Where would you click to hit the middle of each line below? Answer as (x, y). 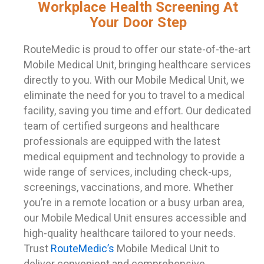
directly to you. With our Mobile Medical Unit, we (134, 80)
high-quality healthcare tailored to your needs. (130, 233)
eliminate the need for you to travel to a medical (134, 95)
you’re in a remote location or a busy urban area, (134, 202)
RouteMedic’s (84, 248)
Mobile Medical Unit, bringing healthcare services (137, 64)
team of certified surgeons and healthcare (122, 126)
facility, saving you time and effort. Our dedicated (137, 110)
